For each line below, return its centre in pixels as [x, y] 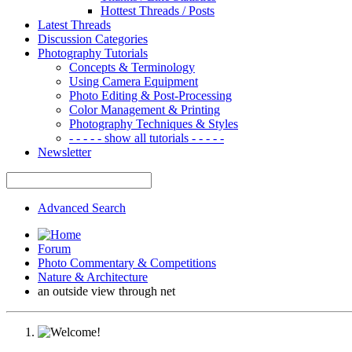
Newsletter [64, 152]
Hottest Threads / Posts [158, 10]
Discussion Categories [93, 38]
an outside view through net [106, 291]
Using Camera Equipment [134, 81]
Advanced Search [82, 207]
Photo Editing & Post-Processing [150, 95]
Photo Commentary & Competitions [127, 262]
